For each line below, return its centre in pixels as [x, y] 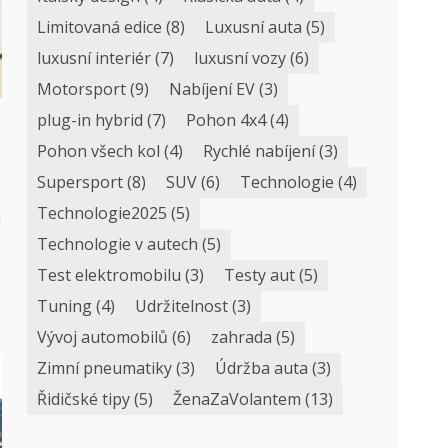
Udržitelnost [182, 306]
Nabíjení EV [212, 89]
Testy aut [260, 275]
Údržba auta [262, 368]
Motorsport [82, 89]
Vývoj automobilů [103, 337]
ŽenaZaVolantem [237, 399]
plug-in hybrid [90, 120]
